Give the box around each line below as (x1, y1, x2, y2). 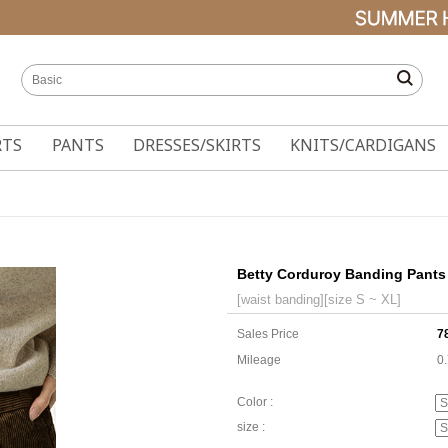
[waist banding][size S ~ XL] (237, 292, 401, 307)
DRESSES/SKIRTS (132, 134, 261, 156)
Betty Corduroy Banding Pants (237, 266, 446, 282)
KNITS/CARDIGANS (290, 134, 437, 156)
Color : (237, 395, 273, 410)
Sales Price (237, 327, 299, 341)
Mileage (237, 353, 281, 367)
